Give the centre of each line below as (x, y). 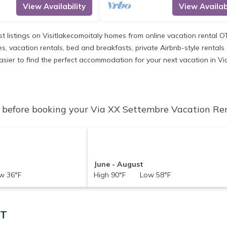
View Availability (54, 6)
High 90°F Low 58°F (133, 175)
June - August (119, 164)
